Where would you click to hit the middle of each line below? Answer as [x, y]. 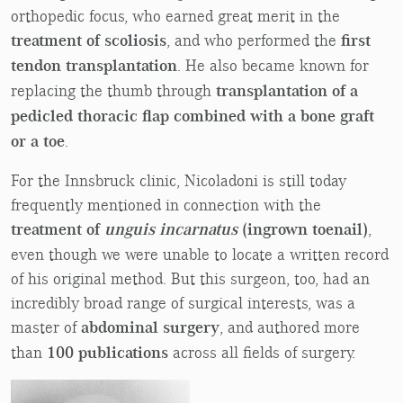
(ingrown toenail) [303, 230]
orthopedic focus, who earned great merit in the [175, 16]
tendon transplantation [94, 66]
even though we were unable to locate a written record [200, 255]
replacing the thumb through [113, 91]
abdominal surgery [150, 328]
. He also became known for [273, 66]
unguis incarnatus [171, 230]
